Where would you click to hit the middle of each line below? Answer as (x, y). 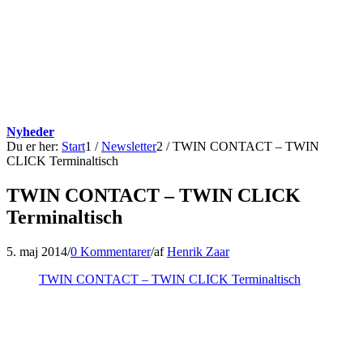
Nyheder (30, 132)
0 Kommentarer (111, 251)
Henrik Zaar (198, 251)
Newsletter (129, 146)
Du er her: (32, 146)
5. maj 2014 (37, 251)
